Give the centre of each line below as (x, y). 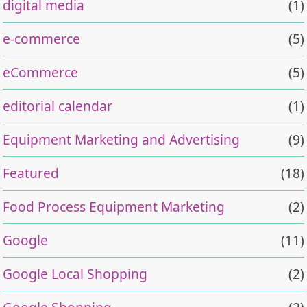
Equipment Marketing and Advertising (122, 139)
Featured (31, 173)
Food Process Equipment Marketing (114, 206)
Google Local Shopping (75, 273)
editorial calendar (58, 106)
